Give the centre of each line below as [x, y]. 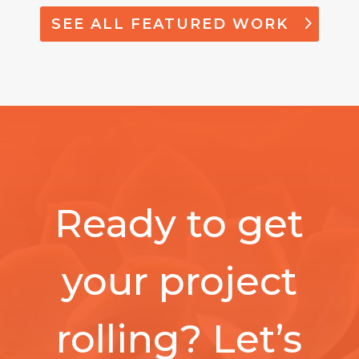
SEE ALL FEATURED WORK [170, 24]
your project [179, 282]
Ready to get [179, 224]
